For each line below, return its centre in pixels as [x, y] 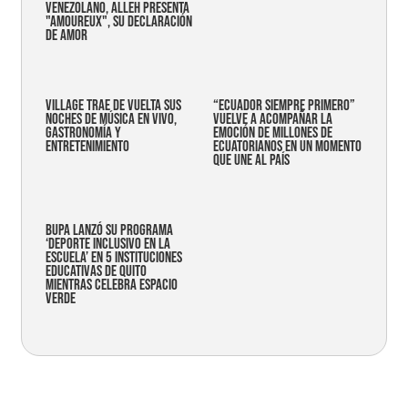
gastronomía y [83, 133]
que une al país [251, 161]
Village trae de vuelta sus [113, 106]
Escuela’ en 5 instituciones [114, 258]
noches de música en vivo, [111, 120]
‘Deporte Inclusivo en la [108, 245]
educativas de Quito [96, 272]
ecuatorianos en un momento [287, 147]
